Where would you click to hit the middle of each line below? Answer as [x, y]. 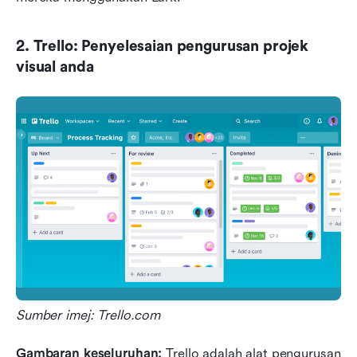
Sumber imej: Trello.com [88, 316]
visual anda [55, 67]
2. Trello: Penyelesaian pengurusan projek [163, 47]
